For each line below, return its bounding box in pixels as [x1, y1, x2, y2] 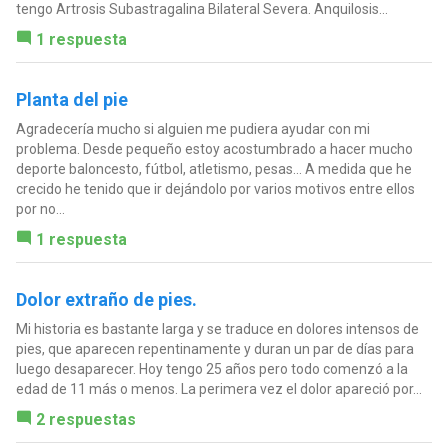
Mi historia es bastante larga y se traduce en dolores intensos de [15, 321, 419, 338]
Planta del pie [15, 89, 128, 111]
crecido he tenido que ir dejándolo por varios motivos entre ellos [15, 181, 415, 198]
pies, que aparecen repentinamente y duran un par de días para [15, 341, 414, 358]
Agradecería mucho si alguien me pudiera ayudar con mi [15, 121, 370, 138]
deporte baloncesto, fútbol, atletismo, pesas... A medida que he [15, 161, 412, 178]
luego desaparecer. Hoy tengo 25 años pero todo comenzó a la [15, 361, 408, 378]
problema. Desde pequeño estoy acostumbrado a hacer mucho [15, 141, 413, 158]
